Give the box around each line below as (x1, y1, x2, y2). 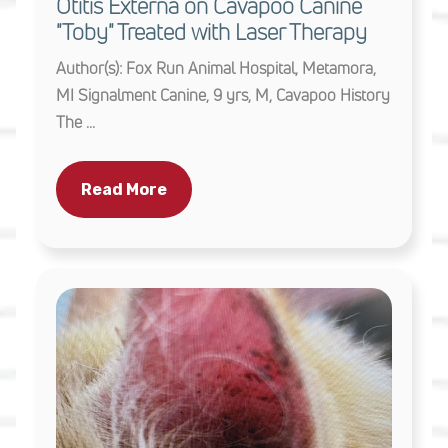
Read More (81, 179, 167, 199)
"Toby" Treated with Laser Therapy (56, 16, 367, 47)
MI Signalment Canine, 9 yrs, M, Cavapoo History (56, 83, 390, 106)
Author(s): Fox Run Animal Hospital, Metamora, (56, 56, 376, 79)
